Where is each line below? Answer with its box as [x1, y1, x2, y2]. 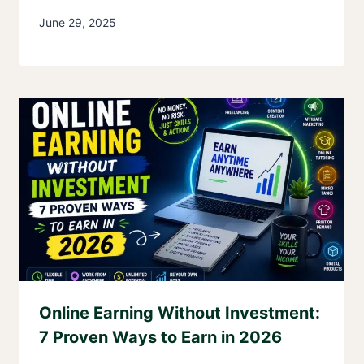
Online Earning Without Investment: [39, 302, 320, 323]
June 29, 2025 [39, 15, 116, 29]
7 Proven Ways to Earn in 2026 [39, 327, 282, 347]
